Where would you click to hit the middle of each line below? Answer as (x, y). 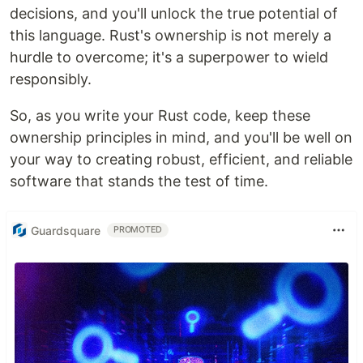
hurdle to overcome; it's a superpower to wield (169, 58)
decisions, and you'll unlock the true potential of (174, 14)
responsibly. (51, 79)
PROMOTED (138, 230)
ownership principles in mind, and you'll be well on (181, 138)
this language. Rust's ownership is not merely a (171, 36)
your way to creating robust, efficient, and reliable (181, 160)
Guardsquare (66, 230)
